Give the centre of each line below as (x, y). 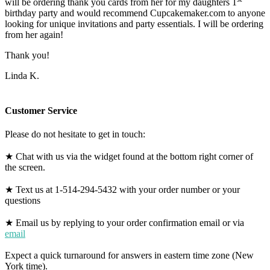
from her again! (34, 35)
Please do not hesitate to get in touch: (75, 134)
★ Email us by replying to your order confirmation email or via (124, 223)
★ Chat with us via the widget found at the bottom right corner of (129, 156)
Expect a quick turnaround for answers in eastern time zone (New (129, 255)
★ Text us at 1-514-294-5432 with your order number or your (122, 190)
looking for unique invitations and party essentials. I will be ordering (134, 24)
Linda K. (22, 76)
